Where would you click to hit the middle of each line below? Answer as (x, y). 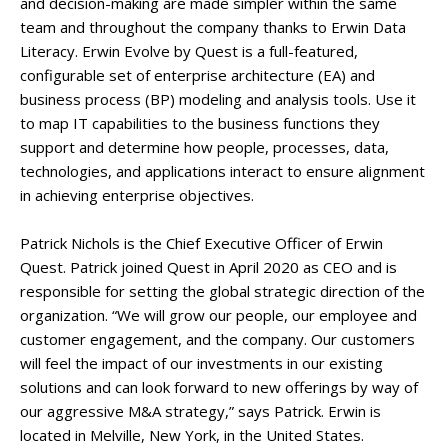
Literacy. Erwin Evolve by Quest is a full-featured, (189, 51)
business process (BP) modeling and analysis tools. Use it (218, 99)
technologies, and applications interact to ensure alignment (222, 171)
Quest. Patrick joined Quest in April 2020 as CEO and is (208, 267)
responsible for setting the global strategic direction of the (222, 291)
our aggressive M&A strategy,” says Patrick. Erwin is (200, 411)
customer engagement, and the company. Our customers (217, 339)
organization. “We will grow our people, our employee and (218, 315)
